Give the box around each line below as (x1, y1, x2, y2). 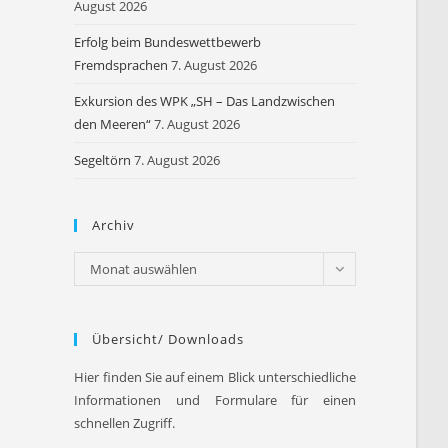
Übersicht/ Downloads (92, 330, 245, 348)
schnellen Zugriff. (74, 414, 176, 432)
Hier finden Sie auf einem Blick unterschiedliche (74, 368, 356, 386)
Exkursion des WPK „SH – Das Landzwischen (74, 92, 336, 110)
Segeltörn (74, 151, 132, 169)
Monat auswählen (90, 260, 198, 278)
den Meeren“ (74, 115, 152, 133)
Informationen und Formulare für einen (74, 391, 356, 409)
